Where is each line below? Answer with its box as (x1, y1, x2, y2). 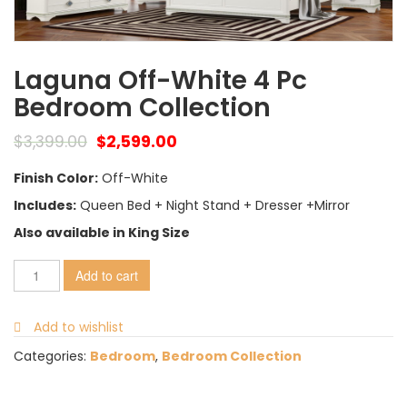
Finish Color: (14, 168, 98, 187)
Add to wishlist (34, 317, 124, 336)
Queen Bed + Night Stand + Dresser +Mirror (76, 195, 350, 214)
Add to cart (74, 265, 138, 284)
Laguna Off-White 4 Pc (14, 62, 307, 98)
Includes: (14, 195, 76, 214)
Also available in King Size (14, 223, 190, 242)
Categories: (14, 346, 90, 365)
